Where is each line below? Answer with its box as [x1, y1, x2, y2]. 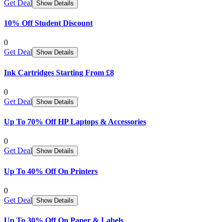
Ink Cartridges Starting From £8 [4, 68, 114, 77]
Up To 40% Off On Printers [4, 166, 98, 175]
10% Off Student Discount [4, 19, 93, 27]
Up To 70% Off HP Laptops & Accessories [4, 117, 146, 126]
